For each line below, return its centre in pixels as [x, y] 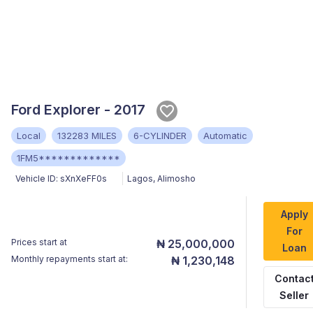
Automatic [225, 136]
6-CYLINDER [160, 136]
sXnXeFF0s [83, 179]
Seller [294, 296]
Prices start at [39, 242]
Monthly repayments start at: [70, 259]
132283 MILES [87, 136]
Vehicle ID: [37, 179]
